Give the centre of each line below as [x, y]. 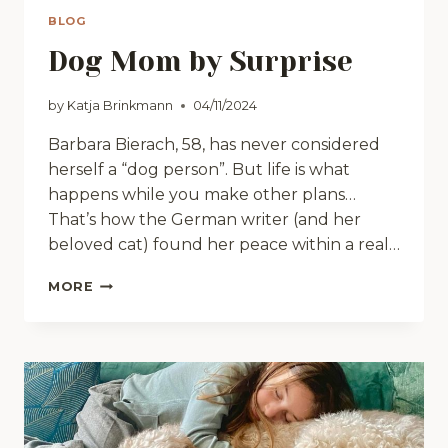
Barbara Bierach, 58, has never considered [214, 145]
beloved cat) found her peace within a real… [224, 245]
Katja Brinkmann [120, 106]
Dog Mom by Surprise [200, 62]
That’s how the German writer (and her [204, 220]
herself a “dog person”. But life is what [199, 170]
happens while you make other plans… [202, 195]
